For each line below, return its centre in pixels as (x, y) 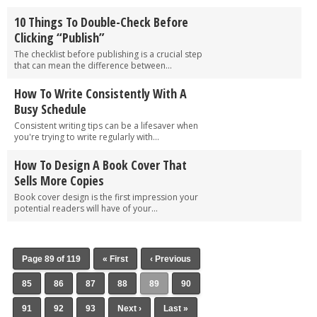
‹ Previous (170, 259)
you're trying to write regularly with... (87, 137)
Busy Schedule (50, 109)
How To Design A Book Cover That (100, 165)
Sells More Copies (59, 180)
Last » (175, 308)
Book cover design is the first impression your (106, 197)
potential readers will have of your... (86, 208)
